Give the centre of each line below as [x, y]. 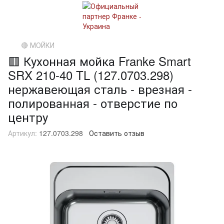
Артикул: [22, 133]
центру [28, 117]
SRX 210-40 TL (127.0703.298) [91, 75]
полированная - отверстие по [93, 103]
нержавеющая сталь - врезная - [100, 89]
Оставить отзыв [117, 133]
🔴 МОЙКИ [38, 45]
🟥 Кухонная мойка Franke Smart [99, 61]
